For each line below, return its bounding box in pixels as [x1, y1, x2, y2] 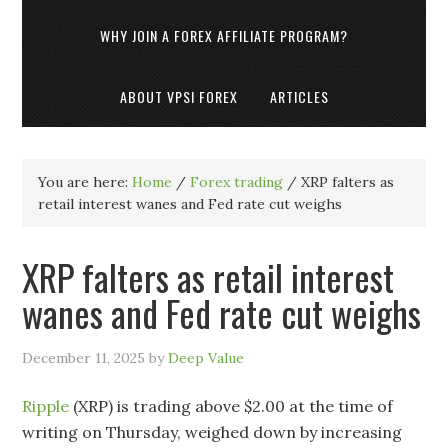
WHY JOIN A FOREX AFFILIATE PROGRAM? [100, 25, 348, 46]
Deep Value [168, 349, 245, 367]
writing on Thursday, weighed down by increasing [22, 422, 403, 442]
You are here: [38, 173, 133, 191]
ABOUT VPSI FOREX [119, 86, 238, 107]
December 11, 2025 [22, 349, 146, 367]
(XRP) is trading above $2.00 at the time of [69, 396, 394, 416]
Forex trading [190, 173, 284, 191]
